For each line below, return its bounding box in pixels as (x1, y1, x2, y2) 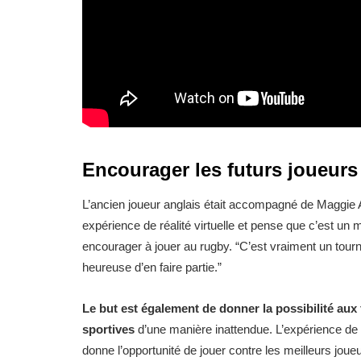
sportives (82, 322, 135, 337)
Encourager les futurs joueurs (82, 159, 358, 181)
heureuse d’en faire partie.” (82, 260, 222, 275)
